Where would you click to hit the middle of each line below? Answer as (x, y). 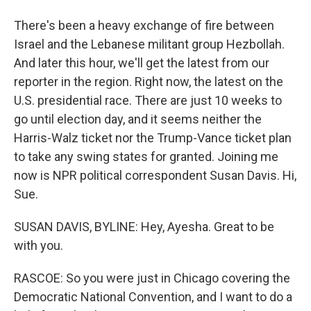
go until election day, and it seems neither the (138, 119)
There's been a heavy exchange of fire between (144, 25)
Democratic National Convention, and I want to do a (153, 297)
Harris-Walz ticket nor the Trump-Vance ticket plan (153, 138)
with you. (39, 245)
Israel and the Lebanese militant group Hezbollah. (149, 44)
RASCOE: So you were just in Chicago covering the (152, 278)
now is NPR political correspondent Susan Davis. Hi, (155, 175)
